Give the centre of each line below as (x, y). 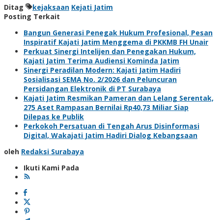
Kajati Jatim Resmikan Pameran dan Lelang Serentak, (119, 98)
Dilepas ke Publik (54, 116)
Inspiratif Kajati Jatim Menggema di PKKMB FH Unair (116, 42)
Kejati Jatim (92, 7)
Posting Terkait (32, 16)
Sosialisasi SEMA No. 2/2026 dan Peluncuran (100, 79)
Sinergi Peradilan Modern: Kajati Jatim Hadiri (102, 70)
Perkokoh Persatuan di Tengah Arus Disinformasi (111, 126)
